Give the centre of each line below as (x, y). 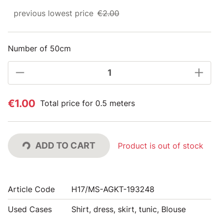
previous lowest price (54, 13)
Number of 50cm (39, 48)
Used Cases (30, 209)
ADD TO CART (65, 145)
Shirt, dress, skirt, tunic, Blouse (129, 209)
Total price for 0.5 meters (88, 103)
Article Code (31, 189)
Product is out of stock (161, 145)
